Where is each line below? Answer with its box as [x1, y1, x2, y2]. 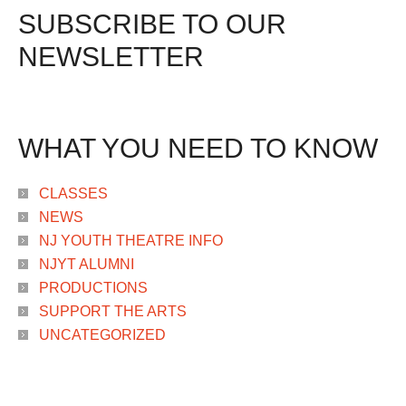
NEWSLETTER [18, 41, 204, 72]
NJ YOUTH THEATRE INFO [39, 232, 223, 248]
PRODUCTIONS [39, 279, 148, 295]
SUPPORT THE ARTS [39, 303, 187, 319]
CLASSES [39, 185, 108, 201]
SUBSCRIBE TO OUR [18, 8, 286, 39]
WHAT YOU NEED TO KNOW [18, 132, 378, 163]
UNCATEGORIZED [39, 326, 166, 343]
